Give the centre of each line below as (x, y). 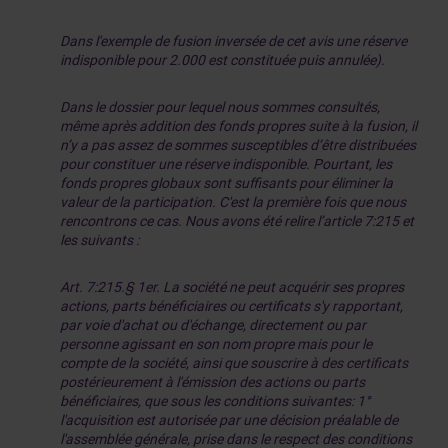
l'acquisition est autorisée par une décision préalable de (229, 420)
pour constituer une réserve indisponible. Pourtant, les (226, 164)
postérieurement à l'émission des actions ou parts (212, 382)
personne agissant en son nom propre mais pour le (216, 344)
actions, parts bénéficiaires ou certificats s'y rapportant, (231, 306)
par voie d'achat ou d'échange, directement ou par (213, 325)
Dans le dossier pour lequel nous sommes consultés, (220, 107)
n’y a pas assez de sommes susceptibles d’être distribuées (238, 145)
